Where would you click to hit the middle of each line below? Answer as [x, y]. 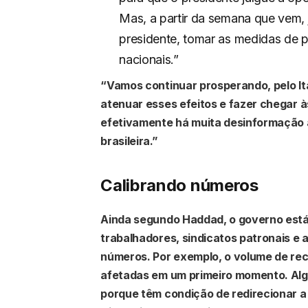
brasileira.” [129, 141]
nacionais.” [149, 60]
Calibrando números [179, 185]
